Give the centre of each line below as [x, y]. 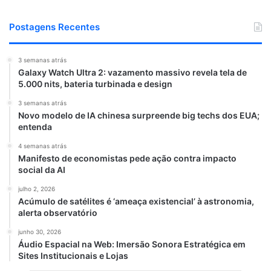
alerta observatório [58, 213]
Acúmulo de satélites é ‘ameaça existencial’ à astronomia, [136, 201]
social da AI [42, 170]
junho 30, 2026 [40, 232]
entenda [35, 127]
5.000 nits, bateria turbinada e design [95, 84]
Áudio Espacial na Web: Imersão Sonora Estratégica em [132, 244]
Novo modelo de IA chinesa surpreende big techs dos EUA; [139, 116]
